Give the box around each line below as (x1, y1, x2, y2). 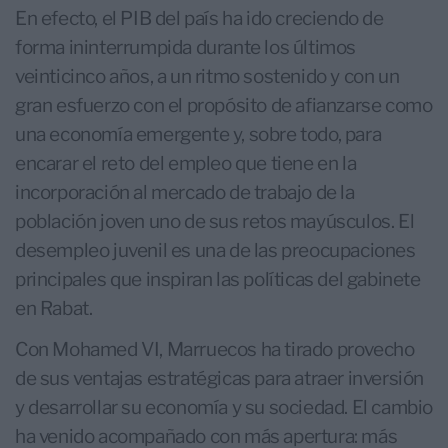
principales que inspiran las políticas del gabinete (15, 268, 421, 292)
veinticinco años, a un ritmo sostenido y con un (15, 65, 400, 89)
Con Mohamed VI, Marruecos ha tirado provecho (15, 338, 415, 362)
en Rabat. (15, 297, 93, 321)
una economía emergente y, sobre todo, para (15, 123, 382, 147)
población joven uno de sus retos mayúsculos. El (15, 210, 415, 234)
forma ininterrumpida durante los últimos (15, 36, 357, 60)
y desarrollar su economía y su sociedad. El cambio (15, 396, 434, 420)
